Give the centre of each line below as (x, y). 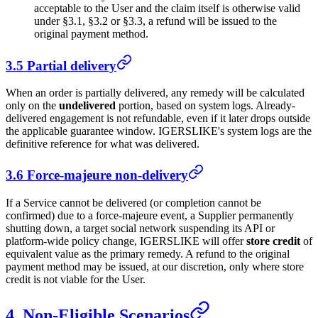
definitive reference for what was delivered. (103, 144)
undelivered (87, 106)
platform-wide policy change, (73, 241)
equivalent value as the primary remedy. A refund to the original (148, 254)
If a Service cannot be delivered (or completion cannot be (133, 203)
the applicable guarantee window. (82, 131)
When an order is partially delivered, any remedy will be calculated (155, 93)
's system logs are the (265, 131)
